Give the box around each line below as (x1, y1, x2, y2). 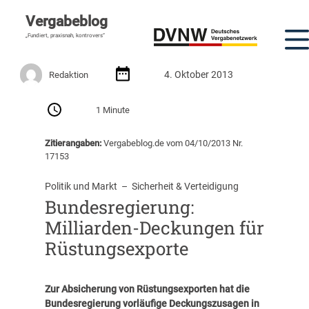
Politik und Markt (44, 181, 117, 192)
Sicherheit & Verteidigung (131, 181, 239, 192)
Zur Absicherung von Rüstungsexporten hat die (44, 283, 250, 295)
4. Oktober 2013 (164, 68, 234, 80)
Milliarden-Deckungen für (44, 216, 264, 240)
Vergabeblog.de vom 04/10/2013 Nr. (101, 137, 243, 148)
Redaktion (49, 69, 89, 80)
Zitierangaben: (44, 137, 101, 148)
